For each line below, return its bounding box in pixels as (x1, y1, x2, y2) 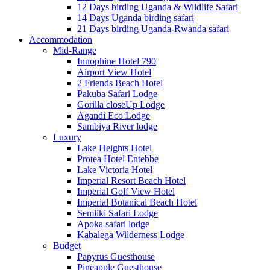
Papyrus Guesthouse (77, 251, 155, 262)
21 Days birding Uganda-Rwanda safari (77, 23, 229, 34)
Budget (53, 240, 81, 251)
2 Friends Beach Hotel (77, 77, 163, 88)
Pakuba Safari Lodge (77, 88, 157, 99)
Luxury (53, 131, 81, 142)
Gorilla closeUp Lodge (77, 99, 165, 110)
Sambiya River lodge (77, 121, 157, 131)
